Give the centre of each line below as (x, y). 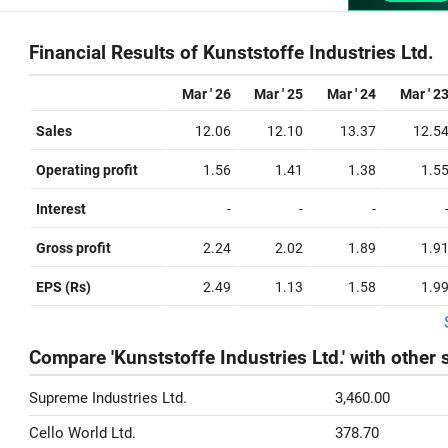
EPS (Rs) (63, 287)
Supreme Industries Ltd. (108, 398)
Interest (61, 209)
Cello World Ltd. (82, 433)
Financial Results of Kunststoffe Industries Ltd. (231, 53)
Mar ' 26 (206, 94)
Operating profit (87, 170)
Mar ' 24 (351, 94)
